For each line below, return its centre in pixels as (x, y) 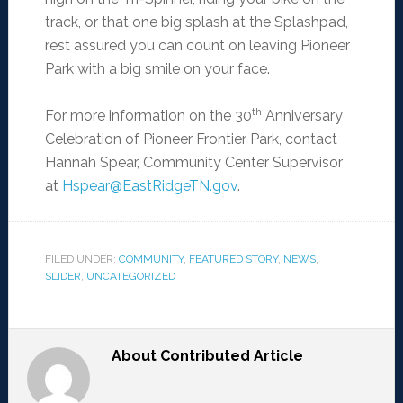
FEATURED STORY (233, 260)
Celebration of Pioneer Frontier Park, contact (191, 139)
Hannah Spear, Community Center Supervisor (193, 163)
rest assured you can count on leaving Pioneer (197, 46)
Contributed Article (231, 356)
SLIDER (63, 277)
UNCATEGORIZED (130, 277)
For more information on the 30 (148, 116)
